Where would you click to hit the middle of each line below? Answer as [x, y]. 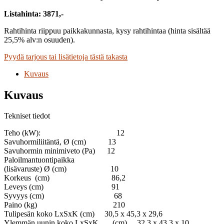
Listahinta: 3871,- [35, 13]
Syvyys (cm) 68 [63, 196]
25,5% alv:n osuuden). [39, 39]
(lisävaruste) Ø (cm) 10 [61, 169]
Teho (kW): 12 [64, 133]
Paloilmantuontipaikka [39, 160]
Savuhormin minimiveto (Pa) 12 [59, 151]
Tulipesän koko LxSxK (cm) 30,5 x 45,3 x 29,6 [83, 214]
